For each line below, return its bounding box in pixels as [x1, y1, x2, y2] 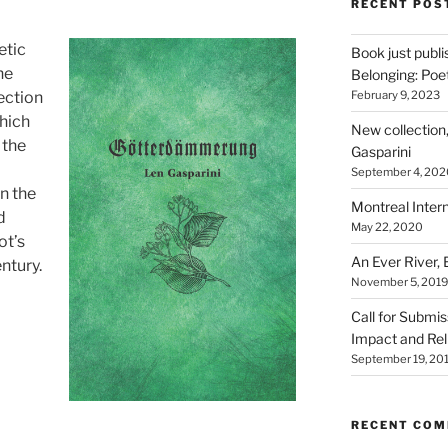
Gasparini [350, 143, 411, 160]
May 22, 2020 [350, 220, 423, 234]
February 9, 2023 [350, 88, 440, 102]
